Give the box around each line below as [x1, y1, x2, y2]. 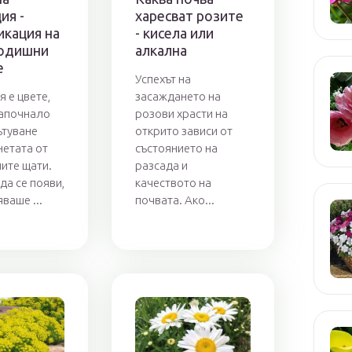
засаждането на [135, 89, 222, 103]
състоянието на [135, 141, 218, 155]
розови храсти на [135, 106, 229, 120]
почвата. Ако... [135, 192, 215, 207]
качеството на [135, 175, 212, 189]
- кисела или [135, 24, 214, 41]
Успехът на [135, 71, 192, 86]
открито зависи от [135, 123, 233, 137]
